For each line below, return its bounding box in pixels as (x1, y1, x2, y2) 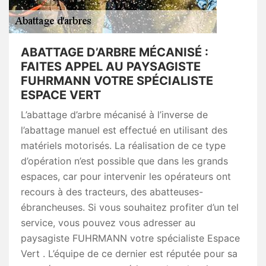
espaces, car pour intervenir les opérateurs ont (21, 170, 231, 182)
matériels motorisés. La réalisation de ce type (21, 140, 226, 151)
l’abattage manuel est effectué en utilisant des (21, 124, 227, 136)
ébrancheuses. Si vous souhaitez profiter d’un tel (21, 201, 239, 213)
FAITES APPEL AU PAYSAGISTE (21, 59, 201, 74)
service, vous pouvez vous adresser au (21, 217, 195, 229)
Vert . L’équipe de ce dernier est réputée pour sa (21, 248, 237, 259)
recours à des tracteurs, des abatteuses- (21, 186, 203, 198)
